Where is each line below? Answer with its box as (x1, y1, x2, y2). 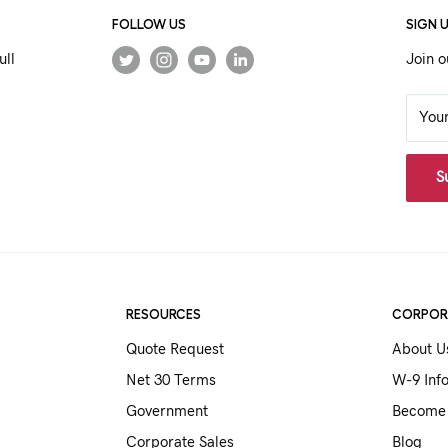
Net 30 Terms (125, 373, 216, 389)
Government (125, 404, 208, 420)
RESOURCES (125, 306, 201, 322)
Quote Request (125, 342, 224, 358)
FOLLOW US (111, 16, 186, 31)
